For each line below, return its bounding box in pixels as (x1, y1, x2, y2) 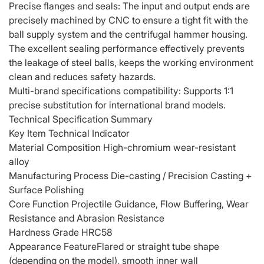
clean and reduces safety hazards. (9, 71, 156, 83)
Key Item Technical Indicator (9, 127, 130, 140)
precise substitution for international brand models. (9, 99, 226, 111)
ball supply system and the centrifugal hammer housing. (9, 28, 247, 41)
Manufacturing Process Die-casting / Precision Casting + (9, 170, 252, 182)
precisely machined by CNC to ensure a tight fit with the (9, 14, 248, 27)
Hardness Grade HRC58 (9, 226, 113, 239)
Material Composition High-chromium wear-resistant (9, 141, 236, 154)
